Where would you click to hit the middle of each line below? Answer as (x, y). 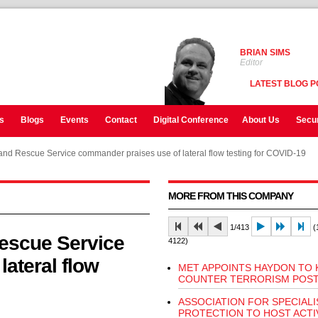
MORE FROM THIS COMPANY (230, 196)
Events (74, 120)
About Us (261, 120)
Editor (251, 62)
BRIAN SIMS (265, 53)
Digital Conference (191, 120)
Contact (121, 120)
